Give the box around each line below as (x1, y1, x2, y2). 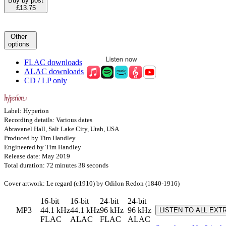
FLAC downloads (24, 58, 82, 67)
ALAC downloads (24, 67, 84, 76)
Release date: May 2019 (4, 152, 70, 160)
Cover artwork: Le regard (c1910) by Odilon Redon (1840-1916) (4, 179, 180, 187)
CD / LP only (24, 76, 67, 85)
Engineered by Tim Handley (4, 143, 81, 151)
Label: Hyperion (4, 106, 49, 115)
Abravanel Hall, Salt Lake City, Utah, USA (4, 125, 119, 133)
